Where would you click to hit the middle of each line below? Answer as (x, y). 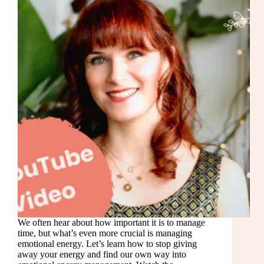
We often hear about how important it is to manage (111, 223)
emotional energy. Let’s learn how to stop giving (107, 244)
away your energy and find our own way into (102, 255)
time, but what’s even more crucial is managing (105, 233)
